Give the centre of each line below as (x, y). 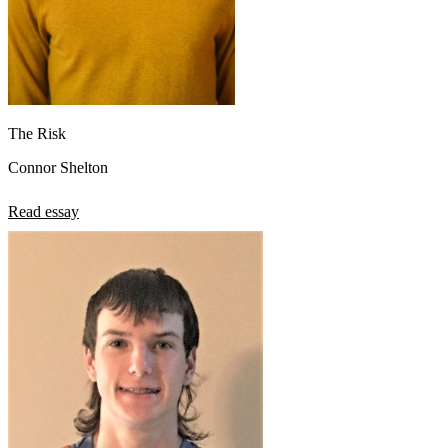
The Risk (37, 133)
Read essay (43, 211)
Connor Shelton (58, 167)
